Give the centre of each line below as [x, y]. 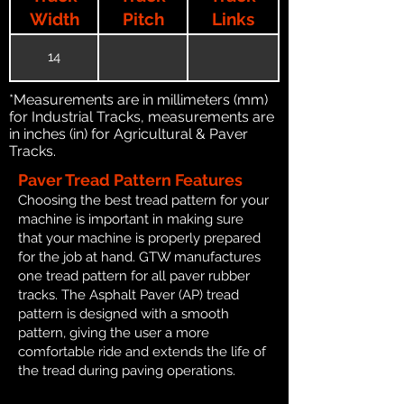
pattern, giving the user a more [114, 332]
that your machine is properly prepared [139, 238]
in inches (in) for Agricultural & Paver [129, 133]
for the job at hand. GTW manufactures [139, 257]
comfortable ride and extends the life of [142, 351]
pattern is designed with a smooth [124, 313]
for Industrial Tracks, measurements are [142, 116]
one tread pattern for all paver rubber [134, 275]
